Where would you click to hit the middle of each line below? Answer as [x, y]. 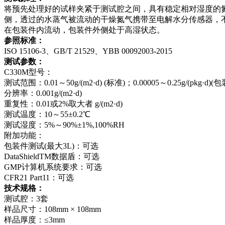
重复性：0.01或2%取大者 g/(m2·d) [63, 103]
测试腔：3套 [26, 198]
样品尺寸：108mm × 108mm [52, 209]
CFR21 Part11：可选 [39, 177]
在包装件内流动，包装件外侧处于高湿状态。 [84, 30]
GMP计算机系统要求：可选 [53, 167]
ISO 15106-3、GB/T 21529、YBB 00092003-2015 [88, 51]
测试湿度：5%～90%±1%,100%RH [64, 125]
